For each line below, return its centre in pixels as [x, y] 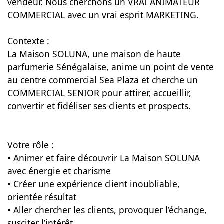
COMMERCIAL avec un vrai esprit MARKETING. [103, 15]
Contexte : [28, 41]
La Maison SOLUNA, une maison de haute [94, 54]
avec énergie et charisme [59, 171]
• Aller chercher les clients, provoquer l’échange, [107, 210]
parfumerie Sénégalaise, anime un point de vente [110, 67]
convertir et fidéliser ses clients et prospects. [99, 106]
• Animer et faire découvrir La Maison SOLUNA [103, 158]
